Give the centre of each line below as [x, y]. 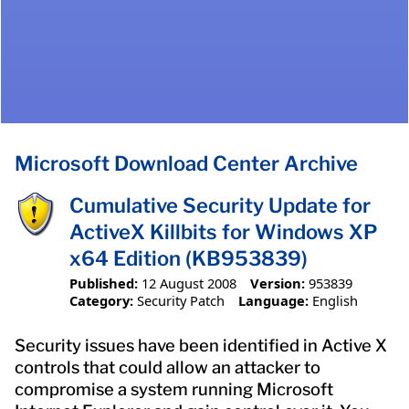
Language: [273, 300]
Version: [277, 283]
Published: [104, 283]
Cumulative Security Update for [220, 206]
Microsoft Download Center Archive [186, 164]
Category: [101, 300]
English [335, 300]
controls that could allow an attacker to [168, 367]
